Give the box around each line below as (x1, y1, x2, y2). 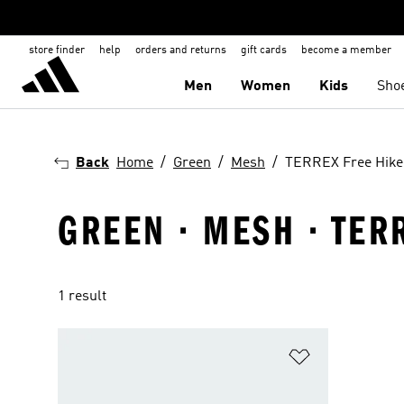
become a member (301, 45, 391, 56)
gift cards (241, 45, 287, 56)
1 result (58, 289, 106, 304)
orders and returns (135, 45, 226, 56)
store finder (29, 45, 85, 56)
